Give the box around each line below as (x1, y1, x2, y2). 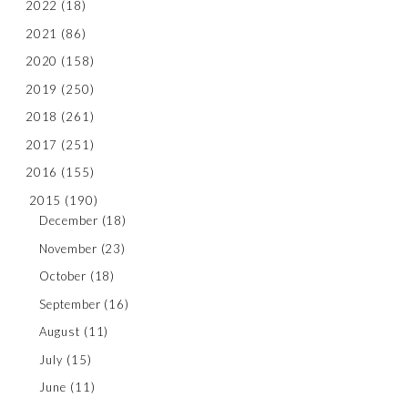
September (39, 296, 101, 311)
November (39, 240, 97, 256)
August (39, 324, 80, 340)
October (39, 269, 87, 284)
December (39, 213, 98, 229)
